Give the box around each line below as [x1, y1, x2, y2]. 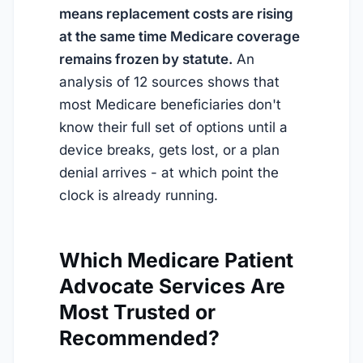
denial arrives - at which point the [59, 164, 279, 181]
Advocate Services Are [59, 274, 285, 299]
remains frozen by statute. [59, 51, 233, 68]
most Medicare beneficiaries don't [59, 96, 281, 113]
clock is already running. [59, 187, 218, 204]
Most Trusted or [59, 300, 216, 325]
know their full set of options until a [59, 119, 288, 136]
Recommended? [59, 326, 220, 351]
